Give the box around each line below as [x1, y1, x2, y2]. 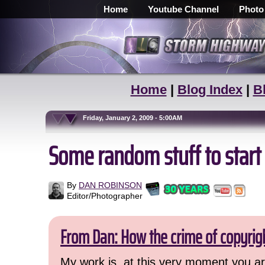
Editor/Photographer [67, 191, 143, 201]
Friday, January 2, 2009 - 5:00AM [49, 114, 182, 121]
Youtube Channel [148, 4, 219, 14]
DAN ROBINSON [79, 180, 142, 190]
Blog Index [177, 82, 243, 97]
